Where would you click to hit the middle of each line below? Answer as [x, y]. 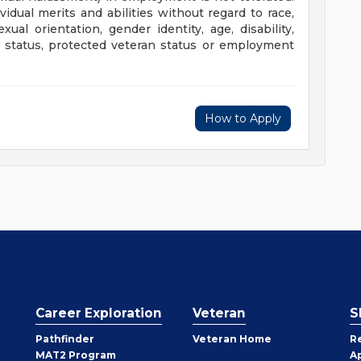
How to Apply [243, 118]
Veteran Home [232, 339]
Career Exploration [99, 313]
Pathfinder [65, 339]
